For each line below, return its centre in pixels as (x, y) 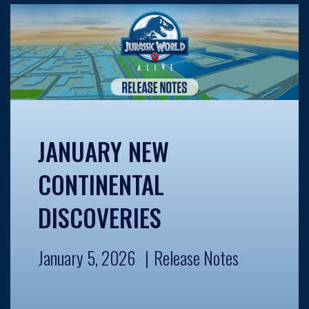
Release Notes (196, 257)
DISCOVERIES (100, 217)
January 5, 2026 (87, 257)
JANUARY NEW (103, 151)
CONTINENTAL (101, 184)
